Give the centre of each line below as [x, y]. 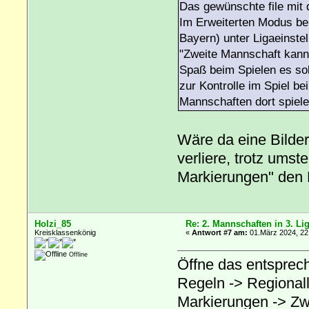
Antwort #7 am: [220, 232]
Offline [78, 254]
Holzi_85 [53, 223]
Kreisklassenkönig [66, 232]
